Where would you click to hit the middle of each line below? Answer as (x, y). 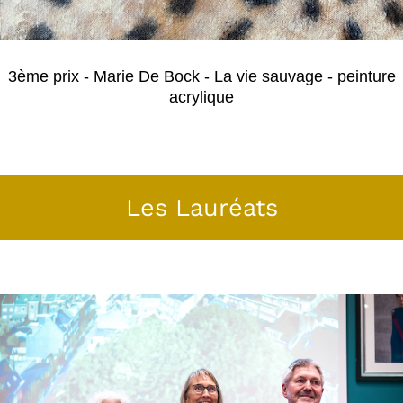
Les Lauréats (201, 208)
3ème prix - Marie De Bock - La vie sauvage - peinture (201, 77)
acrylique (201, 98)
